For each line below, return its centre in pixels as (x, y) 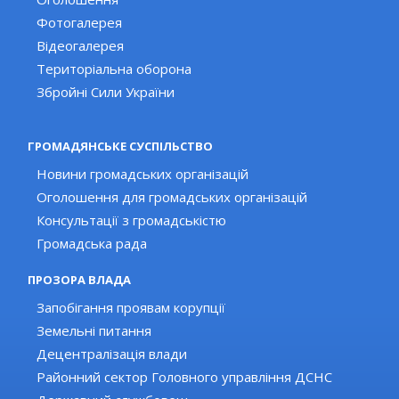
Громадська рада (92, 243)
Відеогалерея (81, 45)
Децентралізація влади (112, 353)
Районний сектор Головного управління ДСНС (185, 376)
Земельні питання (94, 330)
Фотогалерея (80, 22)
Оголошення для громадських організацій (172, 196)
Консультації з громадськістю (132, 220)
